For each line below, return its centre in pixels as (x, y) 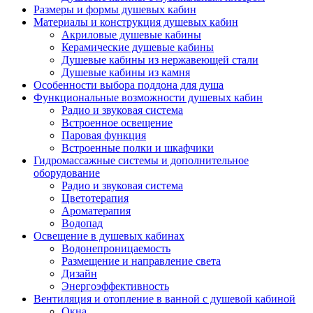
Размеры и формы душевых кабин (115, 10)
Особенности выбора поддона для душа (129, 85)
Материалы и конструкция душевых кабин (136, 22)
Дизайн (79, 274)
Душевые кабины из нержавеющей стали (160, 60)
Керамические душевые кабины (138, 48)
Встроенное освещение (117, 123)
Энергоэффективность (115, 286)
